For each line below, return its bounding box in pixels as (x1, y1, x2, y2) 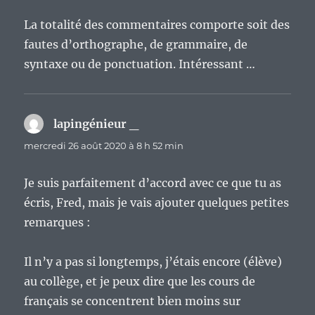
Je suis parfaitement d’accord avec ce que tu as (24, 176, 282, 191)
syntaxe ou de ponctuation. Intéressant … (24, 57, 256, 72)
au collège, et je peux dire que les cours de (24, 274, 256, 289)
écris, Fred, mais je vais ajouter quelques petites (24, 195, 290, 210)
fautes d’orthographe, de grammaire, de (24, 37, 248, 52)
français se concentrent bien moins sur (24, 294, 241, 309)
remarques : (24, 215, 91, 230)
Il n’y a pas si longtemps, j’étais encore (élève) (24, 255, 283, 269)
